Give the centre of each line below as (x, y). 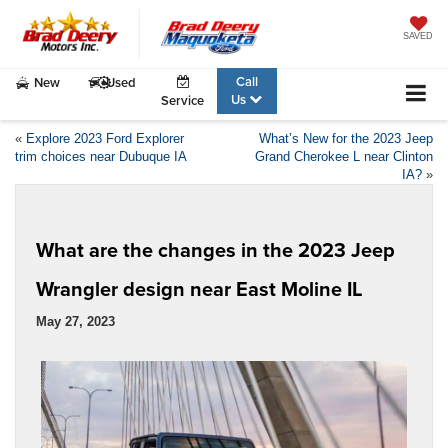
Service (183, 100)
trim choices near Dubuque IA (101, 156)
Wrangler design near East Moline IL (199, 288)
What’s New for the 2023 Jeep (346, 138)
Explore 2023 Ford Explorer (105, 138)
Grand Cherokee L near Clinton (344, 156)
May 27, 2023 (75, 321)
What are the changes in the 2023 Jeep (215, 249)
